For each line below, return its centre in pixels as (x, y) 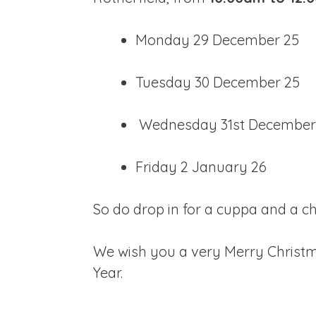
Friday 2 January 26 (201, 167)
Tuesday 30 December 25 (218, 83)
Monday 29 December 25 (217, 40)
